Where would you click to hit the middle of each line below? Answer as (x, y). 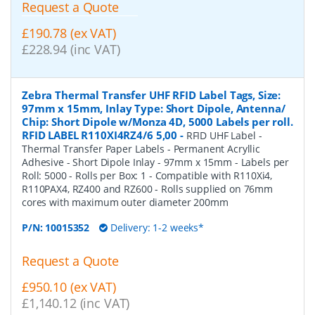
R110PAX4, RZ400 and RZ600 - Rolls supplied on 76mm (147, 188)
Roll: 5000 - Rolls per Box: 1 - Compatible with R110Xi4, (147, 175)
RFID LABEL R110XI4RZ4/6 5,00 (100, 135)
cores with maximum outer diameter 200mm (125, 202)
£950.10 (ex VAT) (69, 287)
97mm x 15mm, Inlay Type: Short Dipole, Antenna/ (154, 108)
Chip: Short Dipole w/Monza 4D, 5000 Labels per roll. (157, 121)
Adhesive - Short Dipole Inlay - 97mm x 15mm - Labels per (156, 162)
